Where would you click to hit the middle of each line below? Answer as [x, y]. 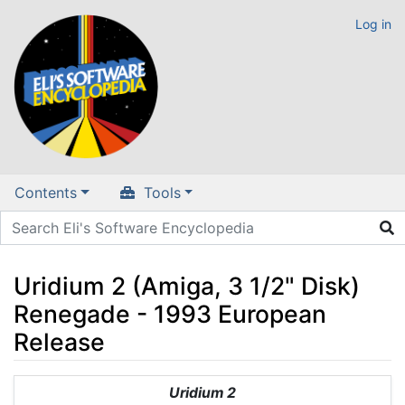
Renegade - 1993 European [170, 313]
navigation [109, 386]
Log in [373, 24]
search [175, 386]
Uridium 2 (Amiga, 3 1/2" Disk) [187, 285]
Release [59, 341]
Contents [46, 193]
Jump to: [43, 386]
